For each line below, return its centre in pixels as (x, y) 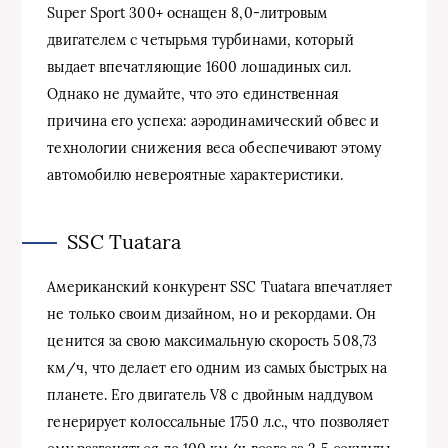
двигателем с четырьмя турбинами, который (200, 40)
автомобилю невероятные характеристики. (195, 175)
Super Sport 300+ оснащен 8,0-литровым (187, 13)
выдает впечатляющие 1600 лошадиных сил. (199, 67)
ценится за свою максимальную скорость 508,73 (212, 341)
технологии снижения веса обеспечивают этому (214, 148)
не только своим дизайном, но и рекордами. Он (211, 314)
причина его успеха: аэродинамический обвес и (213, 121)
